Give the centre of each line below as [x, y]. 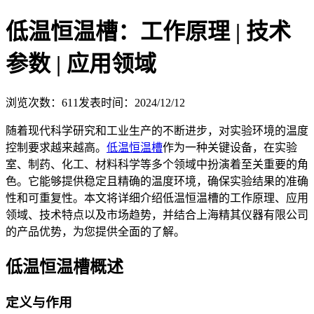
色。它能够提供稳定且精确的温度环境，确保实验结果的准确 [157, 181]
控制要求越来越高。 [56, 147]
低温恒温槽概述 [64, 267]
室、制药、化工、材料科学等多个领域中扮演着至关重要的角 [157, 164]
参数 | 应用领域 [81, 64]
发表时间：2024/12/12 [132, 102]
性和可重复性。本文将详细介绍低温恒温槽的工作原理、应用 [157, 198]
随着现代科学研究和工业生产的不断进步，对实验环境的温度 [157, 130]
